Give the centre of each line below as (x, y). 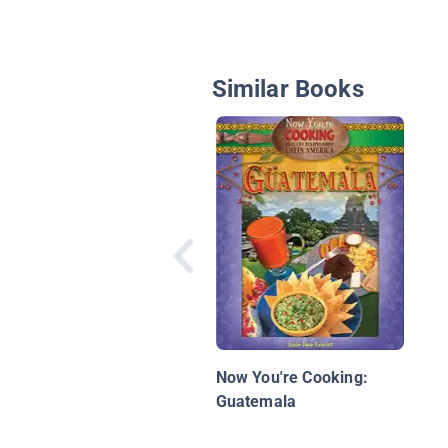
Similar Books (287, 89)
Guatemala (256, 402)
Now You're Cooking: (291, 378)
